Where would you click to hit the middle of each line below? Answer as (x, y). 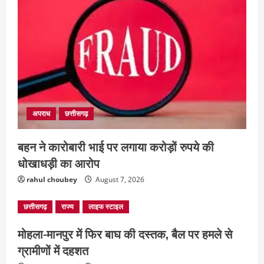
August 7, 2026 (119, 180)
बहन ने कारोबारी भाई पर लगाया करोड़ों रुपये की (116, 146)
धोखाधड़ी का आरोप (59, 163)
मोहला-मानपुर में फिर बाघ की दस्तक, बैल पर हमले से (125, 234)
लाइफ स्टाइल (106, 207)
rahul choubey (52, 180)
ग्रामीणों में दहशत (53, 250)
